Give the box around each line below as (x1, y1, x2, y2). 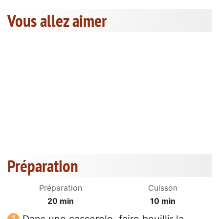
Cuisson (148, 183, 177, 193)
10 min (150, 196, 175, 206)
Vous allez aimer (7, 9, 107, 32)
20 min (47, 196, 74, 206)
